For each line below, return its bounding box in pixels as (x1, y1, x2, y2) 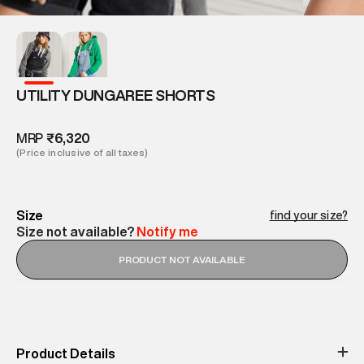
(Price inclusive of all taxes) (16, 146, 149, 158)
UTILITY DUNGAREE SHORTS (16, 87, 215, 102)
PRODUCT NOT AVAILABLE (119, 253, 245, 265)
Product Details (16, 346, 115, 360)
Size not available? (16, 224, 134, 238)
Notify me (136, 224, 198, 238)
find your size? (269, 209, 348, 221)
